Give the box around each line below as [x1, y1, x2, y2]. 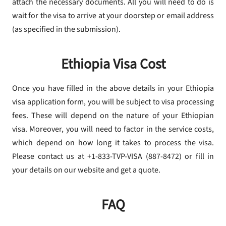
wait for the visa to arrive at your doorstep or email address [12, 10, 214, 22]
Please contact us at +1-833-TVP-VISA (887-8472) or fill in [12, 151, 214, 162]
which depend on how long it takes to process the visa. [12, 137, 214, 149]
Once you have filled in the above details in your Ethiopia [12, 83, 214, 94]
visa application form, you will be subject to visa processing [12, 96, 214, 108]
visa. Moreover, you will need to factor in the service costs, [12, 124, 214, 135]
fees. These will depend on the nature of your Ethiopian [12, 110, 214, 122]
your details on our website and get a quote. [12, 164, 160, 176]
